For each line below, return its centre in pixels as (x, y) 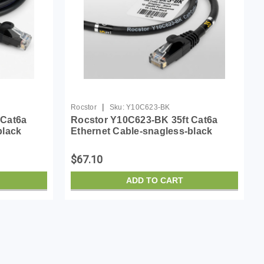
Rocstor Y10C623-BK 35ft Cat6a (144, 120)
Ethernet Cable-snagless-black (142, 131)
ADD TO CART (154, 180)
